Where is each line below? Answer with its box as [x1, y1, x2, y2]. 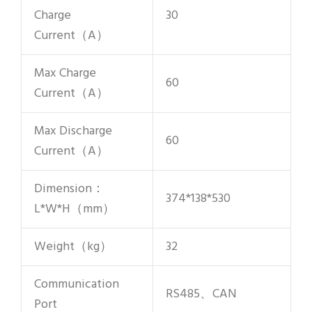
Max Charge [34, 63, 96, 84]
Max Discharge [34, 120, 112, 141]
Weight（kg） [34, 236, 112, 257]
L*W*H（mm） [34, 198, 115, 219]
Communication [34, 274, 119, 295]
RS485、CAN [166, 283, 237, 304]
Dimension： [34, 178, 104, 199]
